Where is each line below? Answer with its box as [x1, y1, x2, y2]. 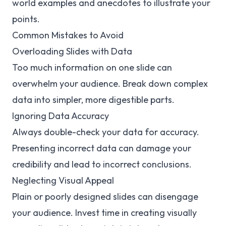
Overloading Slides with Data [12, 45, 132, 57]
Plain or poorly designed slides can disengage [12, 191, 198, 202]
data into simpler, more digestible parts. [12, 94, 175, 105]
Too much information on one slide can [12, 62, 172, 73]
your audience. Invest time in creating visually [12, 207, 197, 218]
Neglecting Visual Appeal [12, 175, 114, 186]
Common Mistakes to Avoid [12, 29, 124, 41]
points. [12, 13, 40, 25]
